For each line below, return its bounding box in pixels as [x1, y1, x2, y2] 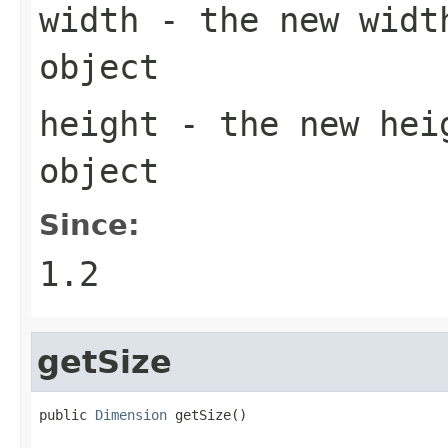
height [39, 103, 159, 144]
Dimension [95, 406, 167, 423]
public [39, 406, 95, 423]
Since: [39, 207, 140, 242]
